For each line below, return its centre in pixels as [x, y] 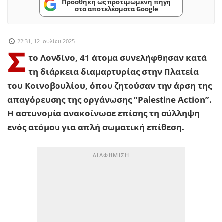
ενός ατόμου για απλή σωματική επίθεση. [96, 127]
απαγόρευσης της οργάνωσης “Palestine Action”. [110, 100]
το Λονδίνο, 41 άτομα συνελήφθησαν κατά [117, 58]
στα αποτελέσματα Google [117, 9]
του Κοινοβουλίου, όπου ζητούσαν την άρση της [110, 86]
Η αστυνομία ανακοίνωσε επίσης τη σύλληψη [104, 113]
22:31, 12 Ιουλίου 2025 [46, 41]
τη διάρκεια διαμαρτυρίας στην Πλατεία [113, 72]
